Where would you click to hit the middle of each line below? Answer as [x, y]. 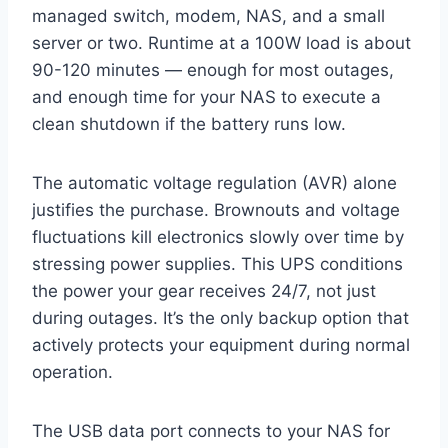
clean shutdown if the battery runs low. [189, 124]
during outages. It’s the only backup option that [220, 318]
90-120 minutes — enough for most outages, [213, 70]
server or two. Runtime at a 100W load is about [221, 43]
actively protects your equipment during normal [221, 345]
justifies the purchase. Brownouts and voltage [216, 210]
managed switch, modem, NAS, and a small [208, 16]
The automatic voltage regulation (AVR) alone [214, 183]
